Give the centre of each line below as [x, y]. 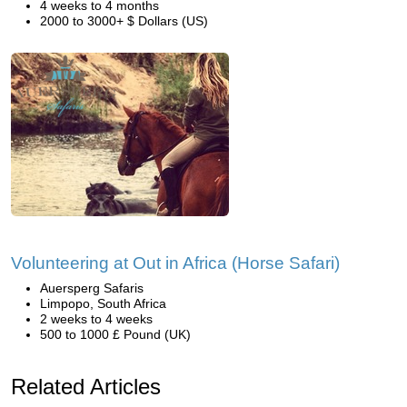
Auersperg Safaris [92, 288]
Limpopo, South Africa [103, 303]
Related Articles [86, 387]
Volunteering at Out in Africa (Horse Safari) [175, 263]
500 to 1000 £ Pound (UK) [115, 334]
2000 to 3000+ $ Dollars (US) [124, 21]
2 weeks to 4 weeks [96, 319]
